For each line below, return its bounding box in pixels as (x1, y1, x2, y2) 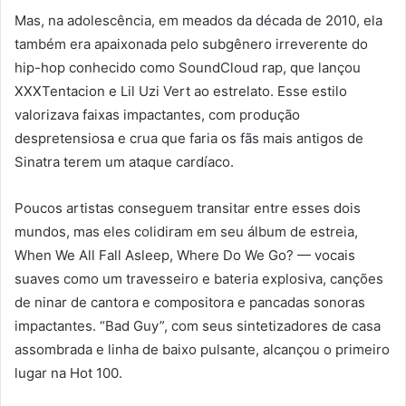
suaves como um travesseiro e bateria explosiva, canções (14, 270, 383, 288)
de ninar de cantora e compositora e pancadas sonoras (14, 294, 365, 312)
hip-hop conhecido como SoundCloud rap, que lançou (14, 59, 361, 77)
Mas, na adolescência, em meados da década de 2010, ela (14, 12, 382, 30)
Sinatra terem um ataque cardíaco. (14, 153, 234, 171)
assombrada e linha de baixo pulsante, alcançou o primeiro (14, 341, 390, 359)
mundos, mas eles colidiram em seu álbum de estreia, (14, 223, 358, 241)
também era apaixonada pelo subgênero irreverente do (14, 35, 368, 53)
